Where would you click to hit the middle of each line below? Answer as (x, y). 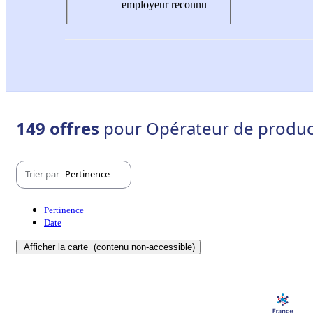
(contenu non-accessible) (143, 247)
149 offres (60, 128)
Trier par (43, 174)
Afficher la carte (57, 247)
